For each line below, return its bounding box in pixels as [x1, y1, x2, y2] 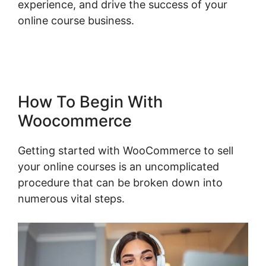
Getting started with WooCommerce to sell [18, 144, 233, 157]
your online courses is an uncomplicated [18, 160, 219, 173]
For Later [18, 30, 64, 43]
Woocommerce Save [134, 14, 237, 27]
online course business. [18, 14, 134, 27]
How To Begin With [18, 92, 163, 112]
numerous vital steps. [18, 192, 125, 205]
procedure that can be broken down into [18, 176, 223, 189]
